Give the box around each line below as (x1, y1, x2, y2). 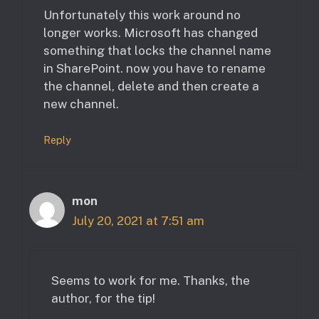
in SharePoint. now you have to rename (43, 61, 266, 75)
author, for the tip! (51, 291, 155, 305)
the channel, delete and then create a (43, 78, 259, 93)
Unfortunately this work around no (43, 7, 241, 22)
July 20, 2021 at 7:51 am (72, 214, 204, 229)
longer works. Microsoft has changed (43, 25, 258, 40)
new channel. (43, 96, 119, 111)
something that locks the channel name (43, 43, 271, 58)
